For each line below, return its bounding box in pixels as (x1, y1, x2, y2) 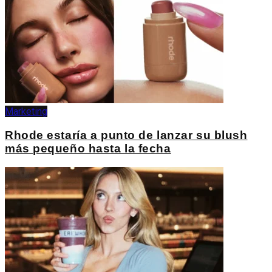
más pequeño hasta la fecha (5, 142, 171, 155)
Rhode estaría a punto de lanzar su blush (5, 129, 248, 142)
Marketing (5, 106, 47, 118)
